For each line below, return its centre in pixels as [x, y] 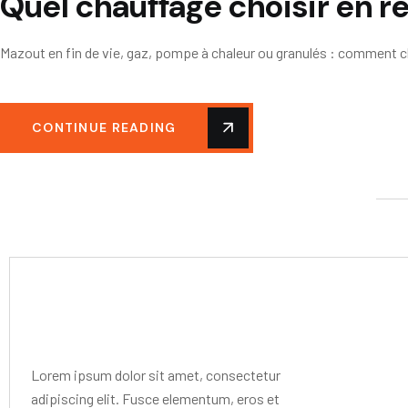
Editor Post [71, 284]
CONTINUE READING [104, 127]
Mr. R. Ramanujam [113, 312]
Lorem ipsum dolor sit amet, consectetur [156, 374]
